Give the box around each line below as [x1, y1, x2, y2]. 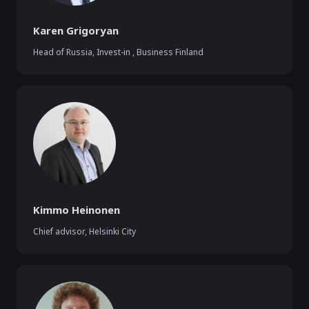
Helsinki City [89, 226, 136, 237]
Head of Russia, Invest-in [33, 46, 132, 58]
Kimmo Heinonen [33, 203, 120, 217]
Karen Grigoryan [33, 23, 119, 37]
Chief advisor [33, 226, 85, 237]
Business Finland [137, 46, 203, 58]
